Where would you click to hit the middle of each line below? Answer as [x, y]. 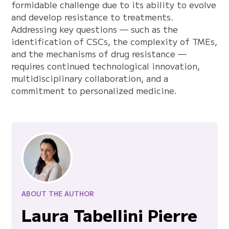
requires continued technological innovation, [106, 66]
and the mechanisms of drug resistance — [99, 54]
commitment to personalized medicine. [94, 90]
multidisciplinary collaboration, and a [90, 78]
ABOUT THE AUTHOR [58, 193]
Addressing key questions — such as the [95, 29]
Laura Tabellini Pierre [110, 215]
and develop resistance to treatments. [93, 17]
